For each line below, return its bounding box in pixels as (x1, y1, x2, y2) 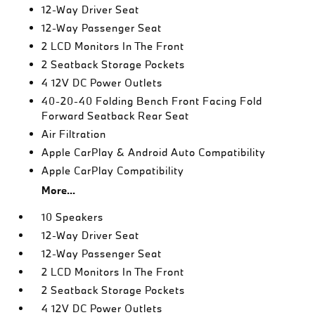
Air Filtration (41, 127, 107, 141)
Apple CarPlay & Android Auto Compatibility (41, 146, 266, 159)
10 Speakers (41, 210, 104, 224)
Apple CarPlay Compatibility (41, 164, 185, 177)
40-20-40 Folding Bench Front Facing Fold (41, 94, 263, 108)
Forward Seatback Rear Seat (41, 109, 190, 122)
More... (41, 184, 76, 197)
